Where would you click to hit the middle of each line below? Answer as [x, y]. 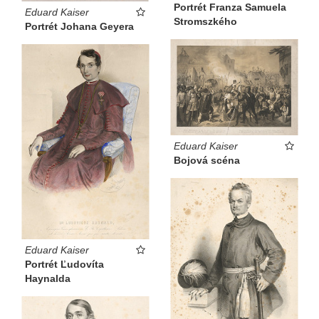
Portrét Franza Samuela [230, 7]
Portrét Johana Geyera [79, 26]
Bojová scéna [207, 160]
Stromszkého [205, 22]
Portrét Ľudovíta [64, 265]
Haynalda [48, 279]
